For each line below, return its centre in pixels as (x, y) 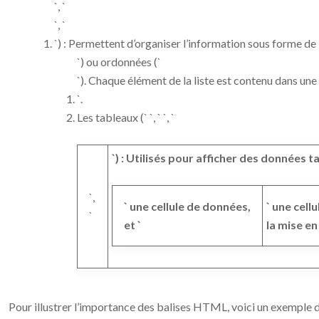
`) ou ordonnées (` (119, 62)
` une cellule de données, (187, 206)
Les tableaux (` (112, 117)
